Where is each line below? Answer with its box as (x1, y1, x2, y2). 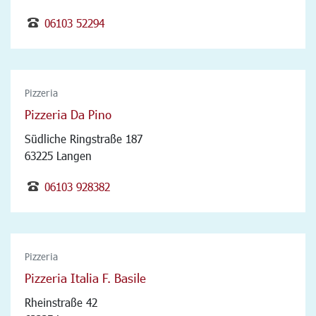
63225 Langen (25, 148, 92, 162)
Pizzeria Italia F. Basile (25, 269, 146, 286)
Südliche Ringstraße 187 (25, 131, 142, 145)
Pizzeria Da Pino (25, 106, 111, 122)
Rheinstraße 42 (25, 295, 97, 309)
